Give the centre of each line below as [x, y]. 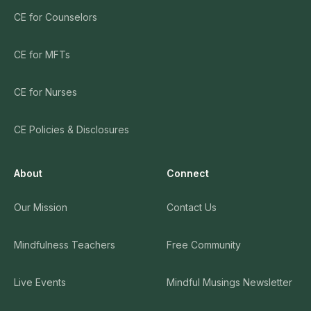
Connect [188, 174]
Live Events [40, 282]
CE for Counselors [56, 17]
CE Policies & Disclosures [72, 129]
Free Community [204, 244]
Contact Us [192, 207]
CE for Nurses [45, 92]
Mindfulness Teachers [65, 244]
